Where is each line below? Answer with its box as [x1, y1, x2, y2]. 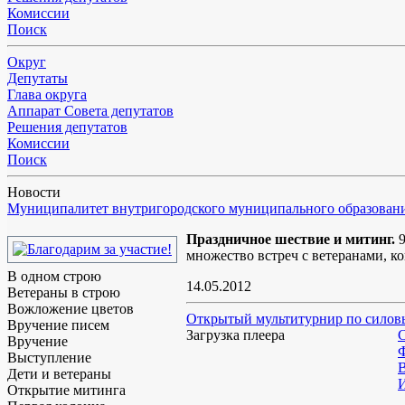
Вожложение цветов [7, 301, 134, 317]
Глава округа [7, 87, 87, 103]
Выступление [7, 350, 91, 366]
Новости [7, 184, 61, 201]
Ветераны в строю [7, 285, 120, 301]
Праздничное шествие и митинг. [186, 231, 395, 248]
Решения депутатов [7, 119, 127, 136]
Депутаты [7, 71, 68, 87]
